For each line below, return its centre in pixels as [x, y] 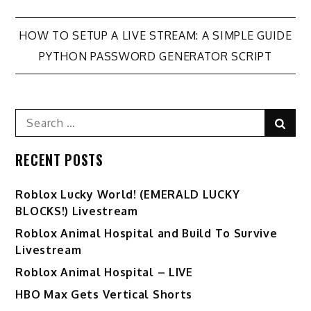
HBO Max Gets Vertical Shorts [104, 294]
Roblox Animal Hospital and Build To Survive [146, 233]
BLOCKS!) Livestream [77, 211]
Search [33, 116]
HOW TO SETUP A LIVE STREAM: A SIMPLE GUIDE [155, 35]
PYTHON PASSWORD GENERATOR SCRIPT [155, 56]
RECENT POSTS [59, 159]
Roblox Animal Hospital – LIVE [104, 272]
